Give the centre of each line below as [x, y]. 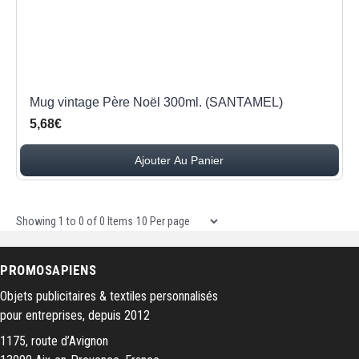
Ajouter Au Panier [179, 160]
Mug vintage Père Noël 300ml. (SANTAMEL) [156, 102]
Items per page [168, 220]
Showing [37, 221]
